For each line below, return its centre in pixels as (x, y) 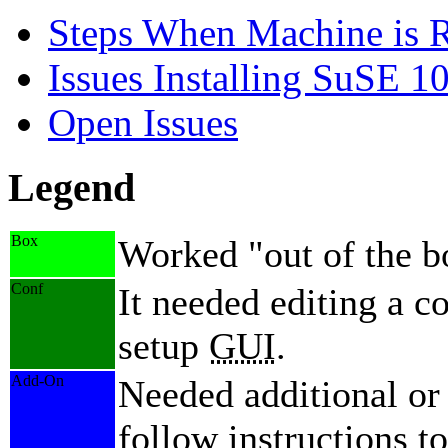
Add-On (37, 381)
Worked (183, 254)
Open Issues (143, 123)
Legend (71, 187)
